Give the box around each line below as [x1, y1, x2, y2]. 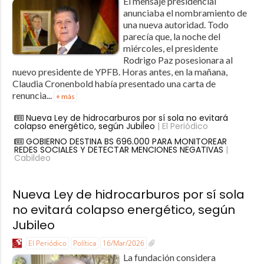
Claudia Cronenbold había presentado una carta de [12, 78, 216, 90]
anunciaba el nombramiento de [123, 7, 247, 19]
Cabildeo [14, 152, 51, 164]
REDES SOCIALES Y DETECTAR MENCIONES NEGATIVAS [14, 144, 223, 156]
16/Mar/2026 [102, 238, 144, 249]
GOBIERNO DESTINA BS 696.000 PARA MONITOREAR [25, 136, 227, 148]
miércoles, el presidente [123, 42, 218, 54]
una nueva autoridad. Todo [123, 19, 229, 31]
